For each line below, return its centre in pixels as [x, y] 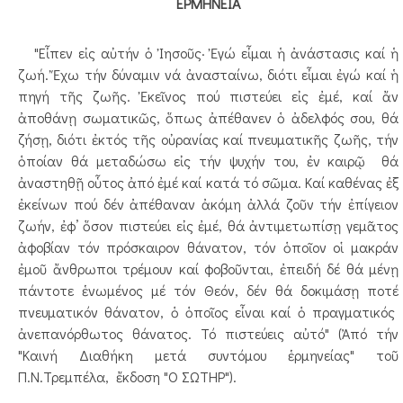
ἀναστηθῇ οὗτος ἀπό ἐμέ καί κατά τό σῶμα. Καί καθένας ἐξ [208, 182]
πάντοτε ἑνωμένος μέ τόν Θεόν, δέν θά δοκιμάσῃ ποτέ [208, 290]
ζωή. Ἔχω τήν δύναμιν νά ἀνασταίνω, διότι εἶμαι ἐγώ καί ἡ [208, 74]
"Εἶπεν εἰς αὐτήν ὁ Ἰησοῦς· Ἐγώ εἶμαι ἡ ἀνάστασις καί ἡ [208, 53]
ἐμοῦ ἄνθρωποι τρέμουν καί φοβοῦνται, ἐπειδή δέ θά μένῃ [208, 269]
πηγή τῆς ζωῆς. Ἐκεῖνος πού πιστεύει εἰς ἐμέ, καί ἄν [208, 96]
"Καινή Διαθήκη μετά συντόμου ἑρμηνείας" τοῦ [208, 355]
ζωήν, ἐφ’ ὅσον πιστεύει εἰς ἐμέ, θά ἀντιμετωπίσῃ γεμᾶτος [208, 225]
